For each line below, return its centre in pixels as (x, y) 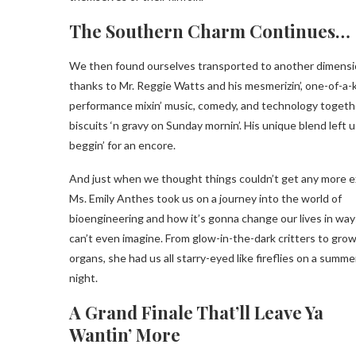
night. (83, 278)
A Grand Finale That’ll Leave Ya (196, 312)
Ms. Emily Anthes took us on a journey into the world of (205, 198)
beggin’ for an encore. (122, 145)
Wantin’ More (125, 335)
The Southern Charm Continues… (210, 31)
